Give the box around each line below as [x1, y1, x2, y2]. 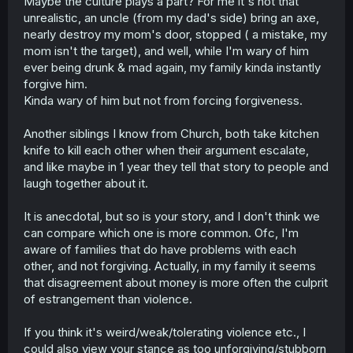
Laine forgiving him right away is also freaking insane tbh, [34, 20, 320, 32]
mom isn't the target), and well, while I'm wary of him [24, 43, 309, 58]
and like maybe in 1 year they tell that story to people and [24, 158, 329, 174]
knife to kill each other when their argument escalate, [24, 142, 309, 158]
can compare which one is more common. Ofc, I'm [24, 225, 299, 240]
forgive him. [24, 76, 87, 91]
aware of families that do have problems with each [24, 241, 296, 257]
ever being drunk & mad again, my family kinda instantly [24, 59, 321, 75]
